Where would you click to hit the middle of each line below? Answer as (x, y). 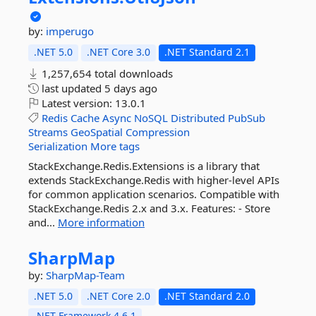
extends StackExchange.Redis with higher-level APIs (154, 180)
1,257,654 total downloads (106, 73)
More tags (115, 146)
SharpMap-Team (85, 275)
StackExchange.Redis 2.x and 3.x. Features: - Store (149, 208)
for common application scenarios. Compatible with (154, 194)
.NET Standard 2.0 (207, 296)
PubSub (247, 118)
